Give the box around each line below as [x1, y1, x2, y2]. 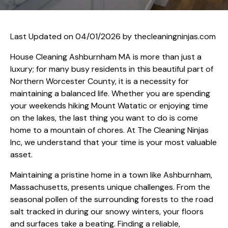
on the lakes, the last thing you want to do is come [10, 112, 198, 123]
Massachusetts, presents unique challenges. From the [10, 181, 210, 192]
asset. [10, 149, 33, 160]
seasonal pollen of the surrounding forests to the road [10, 193, 213, 205]
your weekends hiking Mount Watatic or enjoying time [10, 100, 208, 111]
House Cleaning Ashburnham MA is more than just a [10, 51, 202, 62]
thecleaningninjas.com [134, 31, 216, 42]
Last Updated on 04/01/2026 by [10, 31, 134, 42]
